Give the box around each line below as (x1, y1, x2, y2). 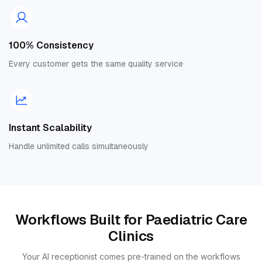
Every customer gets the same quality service (9, 58, 183, 70)
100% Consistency (9, 39, 94, 52)
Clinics (108, 227, 154, 246)
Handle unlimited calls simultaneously (9, 141, 149, 152)
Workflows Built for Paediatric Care (15, 211, 247, 229)
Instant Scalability (9, 122, 92, 135)
